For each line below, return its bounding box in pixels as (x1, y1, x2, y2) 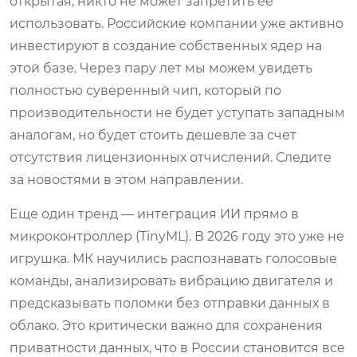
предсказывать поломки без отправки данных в (10, 295, 330, 311)
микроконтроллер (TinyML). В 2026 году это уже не (10, 228, 344, 244)
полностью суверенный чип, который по (10, 82, 281, 98)
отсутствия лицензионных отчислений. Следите (10, 149, 331, 165)
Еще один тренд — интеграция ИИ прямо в (10, 206, 299, 222)
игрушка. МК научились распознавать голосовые (10, 250, 337, 266)
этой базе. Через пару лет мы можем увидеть (10, 60, 312, 76)
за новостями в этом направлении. (10, 171, 243, 187)
